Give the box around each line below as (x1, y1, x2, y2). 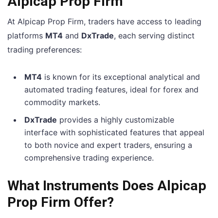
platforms (7, 30, 45, 40)
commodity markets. (24, 97, 100, 107)
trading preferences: (7, 44, 82, 54)
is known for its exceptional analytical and (42, 72, 200, 82)
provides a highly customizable (57, 114, 174, 125)
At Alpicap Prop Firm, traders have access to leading (7, 16, 201, 26)
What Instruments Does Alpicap (7, 177, 206, 194)
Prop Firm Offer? (7, 194, 114, 210)
